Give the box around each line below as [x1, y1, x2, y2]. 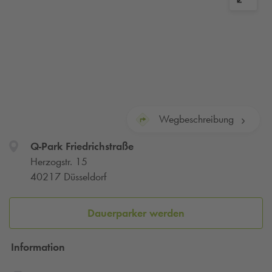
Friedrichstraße [62, 139, 134, 153]
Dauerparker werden [87, 206, 185, 220]
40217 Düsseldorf [30, 169, 106, 183]
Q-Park [30, 139, 63, 153]
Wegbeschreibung [158, 112, 234, 126]
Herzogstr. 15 [30, 154, 87, 168]
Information [11, 240, 65, 254]
